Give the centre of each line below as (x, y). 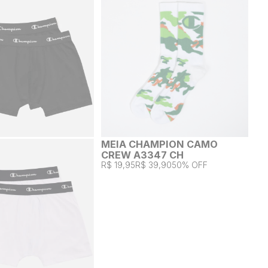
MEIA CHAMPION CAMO (160, 144)
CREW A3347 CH (143, 155)
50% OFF (190, 165)
